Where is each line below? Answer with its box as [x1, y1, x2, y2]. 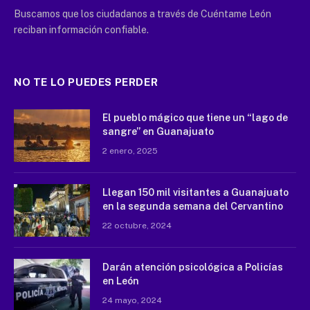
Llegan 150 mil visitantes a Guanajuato [102, 187, 289, 199]
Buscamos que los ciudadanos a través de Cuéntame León [14, 8, 271, 20]
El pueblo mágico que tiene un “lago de [102, 112, 288, 124]
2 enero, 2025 [102, 146, 158, 156]
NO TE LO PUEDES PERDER [14, 76, 158, 89]
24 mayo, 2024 [102, 295, 162, 306]
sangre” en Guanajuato [102, 126, 214, 138]
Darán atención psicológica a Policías [102, 262, 283, 273]
